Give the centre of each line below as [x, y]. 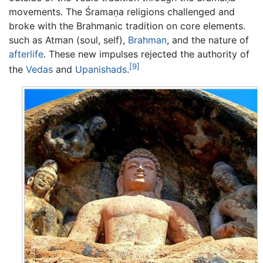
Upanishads [101, 70]
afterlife [26, 54]
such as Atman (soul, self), [68, 40]
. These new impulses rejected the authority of [146, 54]
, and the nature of [208, 40]
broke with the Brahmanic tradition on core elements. [127, 26]
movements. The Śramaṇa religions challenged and [122, 12]
